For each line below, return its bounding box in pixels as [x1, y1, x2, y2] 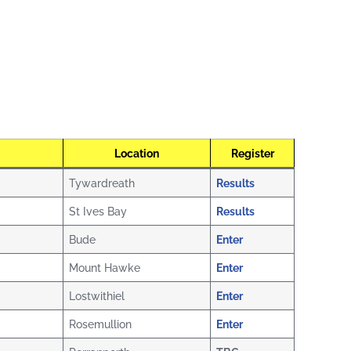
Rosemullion [69, 317, 132, 331]
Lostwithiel [69, 289, 125, 303]
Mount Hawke [69, 261, 141, 275]
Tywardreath [69, 176, 136, 190]
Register [230, 147, 274, 161]
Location [114, 147, 159, 161]
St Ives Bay [69, 204, 128, 219]
